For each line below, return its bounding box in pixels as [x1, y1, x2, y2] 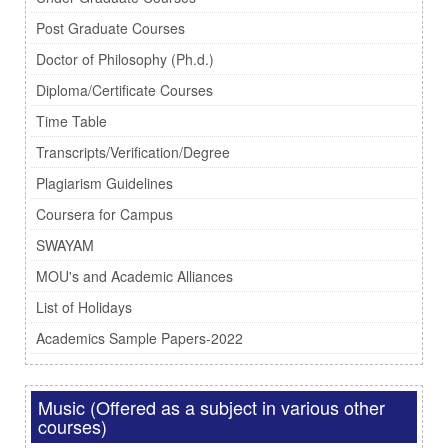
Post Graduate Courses [36, 18, 185, 38]
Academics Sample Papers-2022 [36, 328, 243, 348]
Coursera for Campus [36, 204, 173, 224]
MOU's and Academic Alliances [36, 266, 233, 286]
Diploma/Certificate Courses [36, 80, 213, 100]
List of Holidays [36, 297, 132, 317]
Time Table [36, 111, 107, 131]
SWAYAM [36, 235, 94, 255]
